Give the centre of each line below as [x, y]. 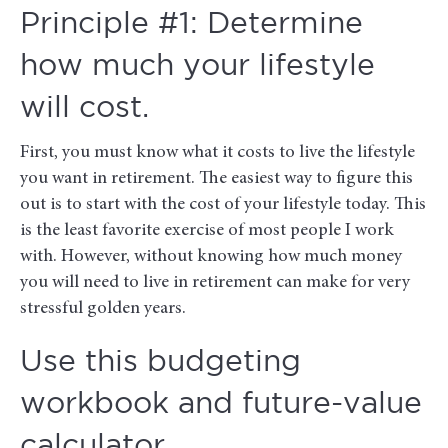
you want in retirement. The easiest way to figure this [216, 179]
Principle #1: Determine [191, 25]
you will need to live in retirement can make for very [215, 283]
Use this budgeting [160, 363]
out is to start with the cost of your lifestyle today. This [223, 205]
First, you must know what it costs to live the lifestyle [217, 153]
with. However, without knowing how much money [211, 257]
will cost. [84, 109]
